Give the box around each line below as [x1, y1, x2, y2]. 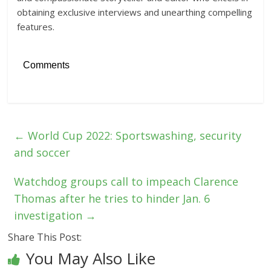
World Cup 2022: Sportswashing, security [25, 128, 242, 143]
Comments [23, 59, 70, 70]
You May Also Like [26, 247, 156, 269]
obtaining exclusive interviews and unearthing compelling [17, 5, 253, 18]
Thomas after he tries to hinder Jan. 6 [14, 191, 211, 206]
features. [17, 20, 55, 33]
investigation [14, 207, 86, 223]
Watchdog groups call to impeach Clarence [14, 174, 239, 189]
